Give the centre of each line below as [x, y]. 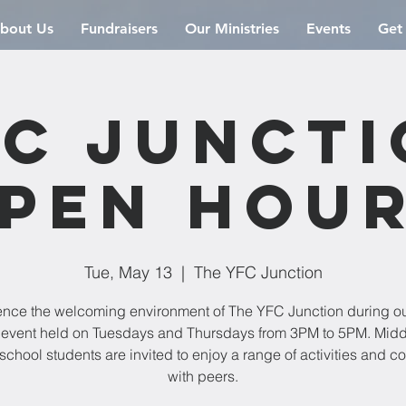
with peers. [203, 376]
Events [329, 29]
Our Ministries [232, 29]
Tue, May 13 [128, 272]
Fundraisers [119, 29]
